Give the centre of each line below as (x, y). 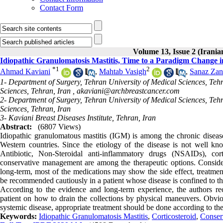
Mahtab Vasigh (123, 72)
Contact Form (61, 8)
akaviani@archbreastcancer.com (128, 91)
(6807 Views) (59, 126)
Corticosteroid (174, 216)
